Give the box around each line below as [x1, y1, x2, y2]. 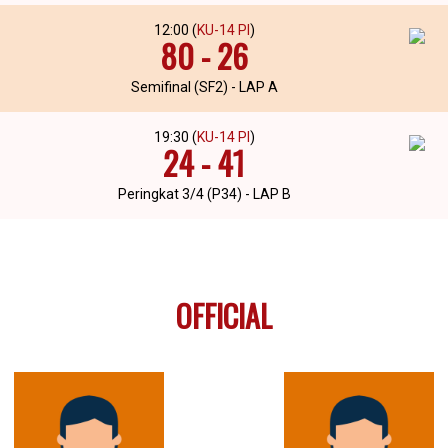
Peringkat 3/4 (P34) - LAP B [117, 185, 291, 202]
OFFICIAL [176, 292, 272, 338]
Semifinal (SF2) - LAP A [130, 78, 278, 95]
